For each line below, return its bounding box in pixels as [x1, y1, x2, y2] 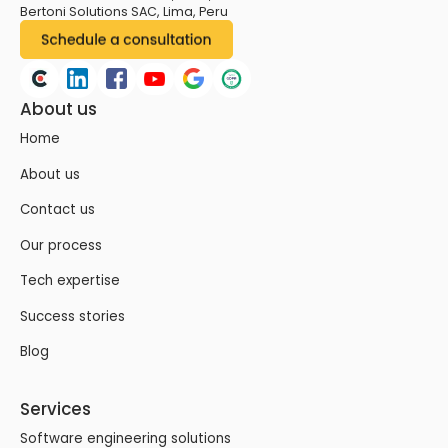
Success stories [20, 306, 126, 326]
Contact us [20, 200, 96, 220]
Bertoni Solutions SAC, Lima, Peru [20, 3, 228, 21]
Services [20, 396, 92, 421]
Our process [20, 235, 103, 255]
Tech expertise [20, 271, 121, 291]
